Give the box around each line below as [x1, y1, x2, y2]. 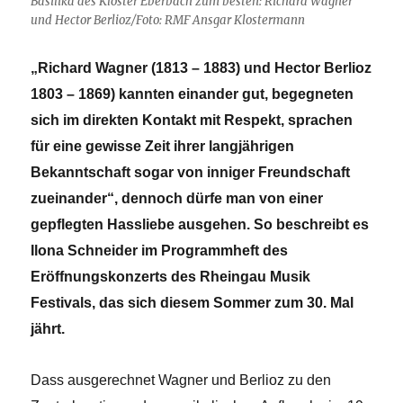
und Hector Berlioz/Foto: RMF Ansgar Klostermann [31, 12, 306, 28]
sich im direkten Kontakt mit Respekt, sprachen [31, 112, 354, 128]
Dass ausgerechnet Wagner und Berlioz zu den [31, 372, 332, 388]
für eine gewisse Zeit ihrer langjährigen [31, 138, 295, 154]
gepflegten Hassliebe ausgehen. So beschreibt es [31, 216, 370, 232]
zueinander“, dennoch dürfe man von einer [31, 190, 324, 206]
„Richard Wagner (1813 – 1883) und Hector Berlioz [31, 59, 372, 76]
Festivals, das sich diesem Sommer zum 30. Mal [31, 294, 354, 310]
